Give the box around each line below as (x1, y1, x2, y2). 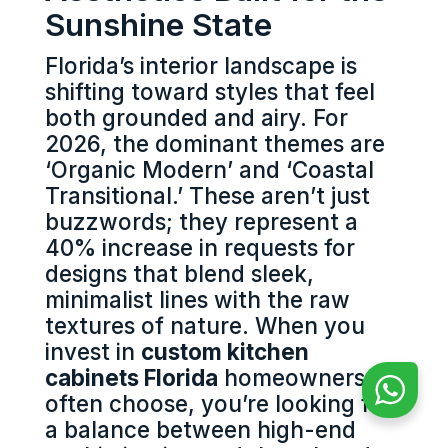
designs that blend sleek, (44, 260, 314, 288)
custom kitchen (140, 338, 309, 366)
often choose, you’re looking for (44, 390, 392, 418)
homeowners (217, 364, 365, 392)
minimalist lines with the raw (44, 286, 350, 314)
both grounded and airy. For (44, 104, 348, 132)
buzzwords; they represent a (44, 208, 358, 236)
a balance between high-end (44, 416, 356, 444)
